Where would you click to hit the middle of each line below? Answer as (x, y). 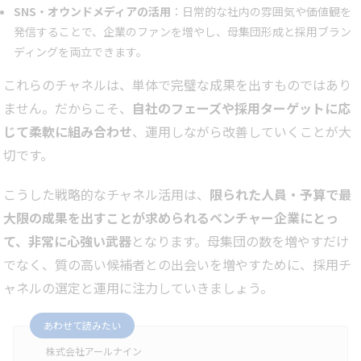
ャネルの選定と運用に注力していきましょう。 (138, 288)
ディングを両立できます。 (81, 52)
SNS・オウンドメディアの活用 (92, 12)
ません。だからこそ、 (68, 108)
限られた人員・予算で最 (280, 195)
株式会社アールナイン (94, 351)
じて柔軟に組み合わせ (68, 132)
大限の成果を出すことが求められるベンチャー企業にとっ (171, 218)
